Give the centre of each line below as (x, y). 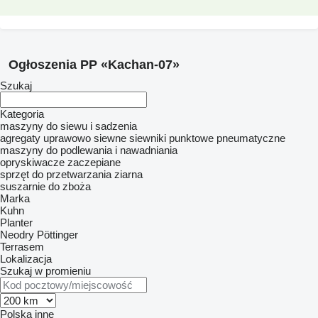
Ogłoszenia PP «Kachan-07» (94, 65)
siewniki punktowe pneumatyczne (207, 138)
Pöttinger (57, 235)
